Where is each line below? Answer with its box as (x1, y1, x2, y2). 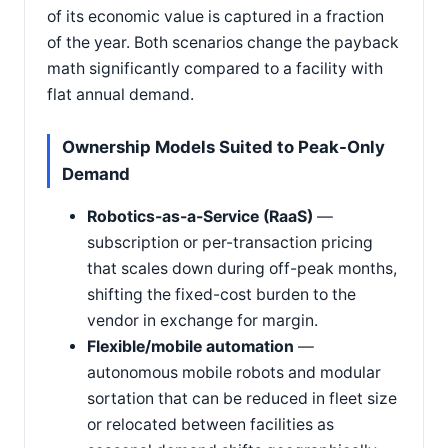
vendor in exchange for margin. (87, 310, 318, 330)
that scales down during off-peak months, (87, 258, 397, 278)
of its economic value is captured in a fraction (47, 6, 384, 26)
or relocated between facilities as (87, 414, 334, 434)
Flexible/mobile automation (87, 336, 294, 356)
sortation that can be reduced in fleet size (87, 388, 397, 408)
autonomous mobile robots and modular (87, 362, 381, 382)
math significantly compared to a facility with (47, 58, 383, 78)
